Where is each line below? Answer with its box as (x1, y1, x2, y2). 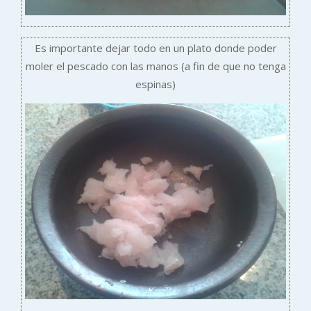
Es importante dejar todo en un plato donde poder (34, 40, 277, 55)
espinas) (135, 76, 176, 91)
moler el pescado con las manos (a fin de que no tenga (25, 58, 286, 73)
